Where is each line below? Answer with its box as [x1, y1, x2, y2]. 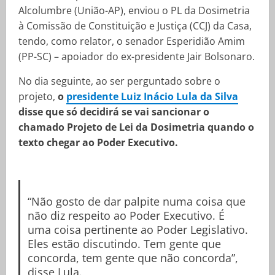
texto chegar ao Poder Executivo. [18, 136, 178, 149]
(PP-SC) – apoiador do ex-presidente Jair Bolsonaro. [18, 50, 255, 63]
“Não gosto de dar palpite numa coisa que [27, 193, 246, 209]
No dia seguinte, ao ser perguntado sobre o [18, 74, 220, 88]
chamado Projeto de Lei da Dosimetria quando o [18, 120, 254, 134]
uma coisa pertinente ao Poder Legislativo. [27, 222, 248, 237]
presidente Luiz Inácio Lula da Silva [66, 90, 238, 103]
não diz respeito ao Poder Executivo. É [27, 207, 225, 223]
